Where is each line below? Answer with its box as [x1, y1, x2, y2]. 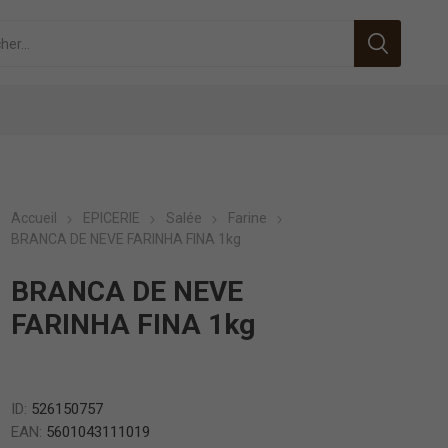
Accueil [11, 210, 58, 226]
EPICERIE [83, 210, 141, 226]
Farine [228, 210, 268, 226]
